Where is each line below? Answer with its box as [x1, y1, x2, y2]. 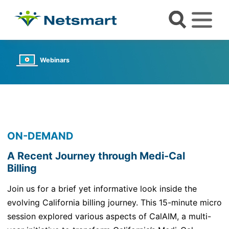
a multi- [181, 211, 211, 222]
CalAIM [149, 211, 177, 222]
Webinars [40, 56, 70, 64]
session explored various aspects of [7, 211, 149, 222]
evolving [7, 197, 40, 208]
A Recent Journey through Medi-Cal [7, 150, 185, 163]
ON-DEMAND [7, 130, 74, 143]
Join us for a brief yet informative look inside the [7, 184, 197, 194]
